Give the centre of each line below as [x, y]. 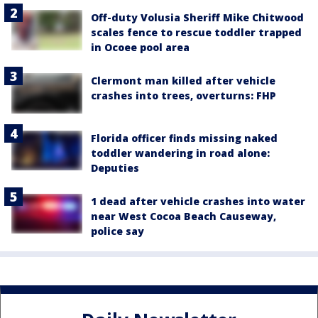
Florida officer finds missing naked [184, 138]
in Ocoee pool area [140, 48]
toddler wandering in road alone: [180, 153]
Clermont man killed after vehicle [183, 81]
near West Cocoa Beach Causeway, [183, 216]
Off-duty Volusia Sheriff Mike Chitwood [197, 18]
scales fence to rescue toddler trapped [196, 33]
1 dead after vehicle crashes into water [198, 201]
